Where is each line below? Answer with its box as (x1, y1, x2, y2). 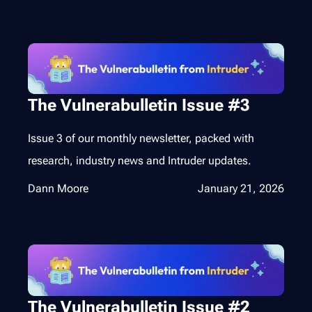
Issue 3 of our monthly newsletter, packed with (28, 132, 254, 146)
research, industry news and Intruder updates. (28, 154, 251, 168)
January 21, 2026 (198, 182, 284, 196)
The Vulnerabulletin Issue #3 (28, 95, 249, 116)
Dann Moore (28, 182, 88, 196)
